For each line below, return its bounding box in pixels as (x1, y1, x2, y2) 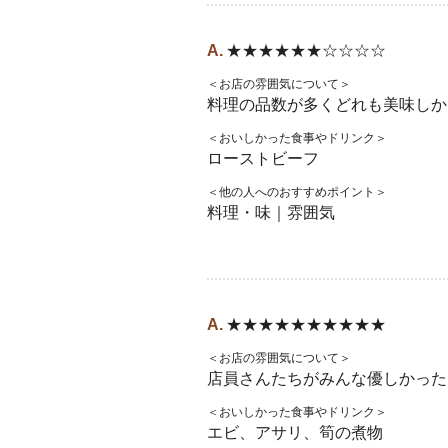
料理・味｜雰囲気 (207, 204, 335, 221)
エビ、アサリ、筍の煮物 (207, 424, 383, 441)
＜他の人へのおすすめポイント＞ (207, 185, 387, 199)
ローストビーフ (207, 150, 319, 167)
